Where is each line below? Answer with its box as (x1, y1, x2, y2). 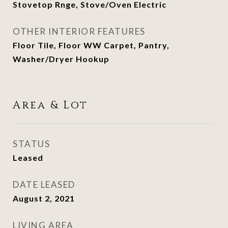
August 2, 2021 (13, 193, 75, 203)
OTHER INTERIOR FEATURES (13, 26, 146, 37)
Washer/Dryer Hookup (13, 54, 109, 64)
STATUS (13, 138, 50, 149)
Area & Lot (13, 98, 88, 112)
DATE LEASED (13, 179, 75, 190)
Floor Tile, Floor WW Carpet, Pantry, (13, 40, 169, 50)
